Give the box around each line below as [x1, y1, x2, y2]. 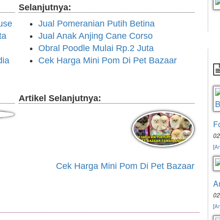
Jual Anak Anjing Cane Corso [38, 31, 153, 41]
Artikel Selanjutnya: [19, 93, 101, 104]
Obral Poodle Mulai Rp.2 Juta [38, 43, 154, 54]
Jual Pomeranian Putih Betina [38, 19, 155, 29]
